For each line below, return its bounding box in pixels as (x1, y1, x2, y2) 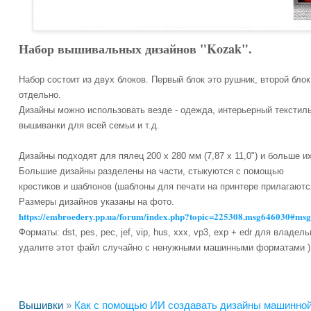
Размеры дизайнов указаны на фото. (19, 196, 174, 207)
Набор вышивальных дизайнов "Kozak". (19, 40, 252, 58)
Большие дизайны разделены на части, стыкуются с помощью (19, 166, 284, 176)
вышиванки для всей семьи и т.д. (19, 120, 160, 131)
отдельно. (19, 90, 61, 100)
